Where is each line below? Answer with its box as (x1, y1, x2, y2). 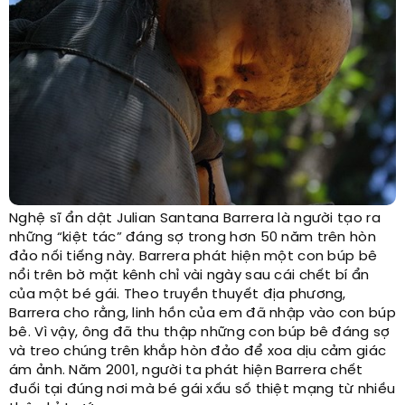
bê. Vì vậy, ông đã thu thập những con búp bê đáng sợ (9, 325, 391, 340)
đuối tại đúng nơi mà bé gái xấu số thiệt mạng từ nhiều (9, 381, 396, 397)
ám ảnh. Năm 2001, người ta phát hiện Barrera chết (9, 363, 363, 378)
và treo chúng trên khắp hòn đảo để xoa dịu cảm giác (9, 344, 387, 359)
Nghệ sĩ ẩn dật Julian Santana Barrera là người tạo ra (9, 211, 381, 226)
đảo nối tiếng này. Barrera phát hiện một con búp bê (9, 249, 378, 264)
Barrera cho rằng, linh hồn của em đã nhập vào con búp (9, 306, 396, 321)
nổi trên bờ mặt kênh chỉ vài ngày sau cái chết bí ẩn (9, 268, 370, 283)
